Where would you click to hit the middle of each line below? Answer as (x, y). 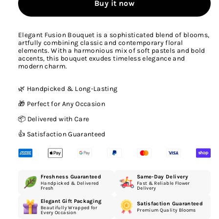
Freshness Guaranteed (71, 177)
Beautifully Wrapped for (69, 208)
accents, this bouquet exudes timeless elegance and (102, 59)
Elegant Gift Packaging (71, 201)
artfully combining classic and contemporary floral (101, 43)
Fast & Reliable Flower (164, 184)
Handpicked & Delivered (70, 184)
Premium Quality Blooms (166, 210)
